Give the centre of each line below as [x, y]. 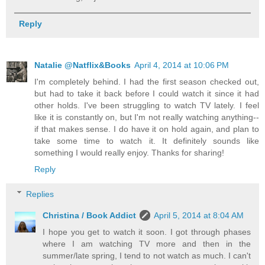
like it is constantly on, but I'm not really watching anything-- [147, 117]
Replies [40, 194]
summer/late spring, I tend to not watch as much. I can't [147, 255]
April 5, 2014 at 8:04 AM [199, 215]
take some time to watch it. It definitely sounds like [147, 141]
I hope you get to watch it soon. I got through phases [147, 232]
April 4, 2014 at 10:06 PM [182, 65]
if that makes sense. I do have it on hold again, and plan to [147, 129]
